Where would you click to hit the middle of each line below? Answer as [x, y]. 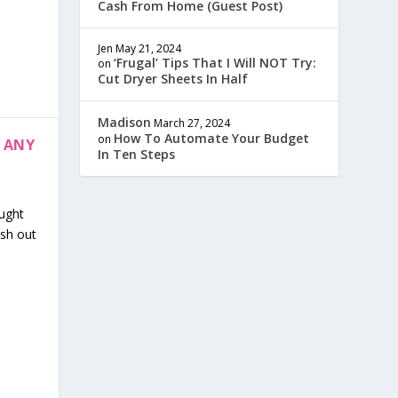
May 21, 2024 [149, 48]
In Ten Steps [137, 154]
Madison [125, 122]
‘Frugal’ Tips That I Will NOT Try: [215, 63]
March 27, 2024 [192, 123]
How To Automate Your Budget [212, 138]
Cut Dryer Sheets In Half [173, 79]
